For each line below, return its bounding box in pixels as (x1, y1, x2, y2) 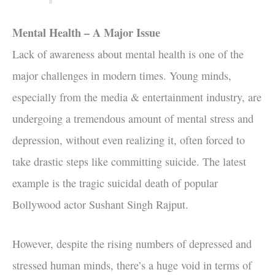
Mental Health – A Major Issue (12, 24, 160, 41)
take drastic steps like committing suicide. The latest (12, 153, 246, 169)
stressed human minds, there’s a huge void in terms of (12, 257, 252, 273)
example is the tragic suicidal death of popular (12, 175, 218, 190)
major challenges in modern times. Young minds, (12, 68, 231, 83)
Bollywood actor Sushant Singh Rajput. (12, 196, 188, 212)
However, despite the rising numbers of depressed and (12, 236, 252, 251)
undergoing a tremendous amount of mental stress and (12, 110, 254, 126)
